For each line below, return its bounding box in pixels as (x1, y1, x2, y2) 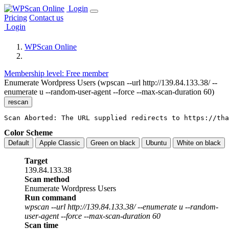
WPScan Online (25, 42, 77, 52)
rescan (8, 98, 28, 106)
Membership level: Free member (4, 69, 108, 78)
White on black (177, 139, 221, 147)
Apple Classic (39, 139, 80, 147)
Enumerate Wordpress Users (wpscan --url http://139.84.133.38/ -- (4, 78, 217, 87)
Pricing (4, 13, 27, 22)
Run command (25, 193, 76, 202)
